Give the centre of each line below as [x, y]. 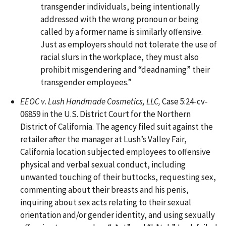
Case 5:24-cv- [185, 102]
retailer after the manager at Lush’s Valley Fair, [103, 139]
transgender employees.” [86, 82]
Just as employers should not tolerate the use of [129, 45]
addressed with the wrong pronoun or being [120, 19]
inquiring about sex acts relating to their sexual [106, 203]
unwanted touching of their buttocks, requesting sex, [118, 177]
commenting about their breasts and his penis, [104, 190]
